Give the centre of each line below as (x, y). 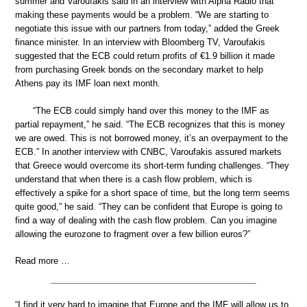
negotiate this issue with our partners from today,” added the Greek (147, 29)
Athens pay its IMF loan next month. (88, 84)
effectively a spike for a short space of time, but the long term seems (152, 193)
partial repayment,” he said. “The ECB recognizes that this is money (150, 124)
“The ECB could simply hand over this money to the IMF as (151, 110)
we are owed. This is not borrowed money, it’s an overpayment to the (151, 138)
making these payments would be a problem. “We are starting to (142, 15)
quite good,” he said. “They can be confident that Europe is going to (149, 206)
